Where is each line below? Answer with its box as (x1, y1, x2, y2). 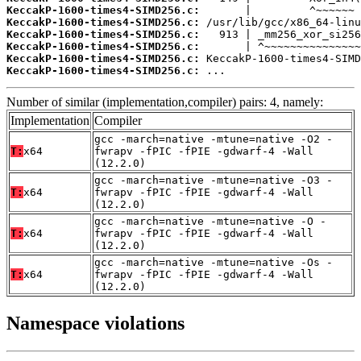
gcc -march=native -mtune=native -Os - (94, 256, 333, 269)
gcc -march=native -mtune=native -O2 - (94, 133, 333, 146)
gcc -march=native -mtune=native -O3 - (94, 174, 333, 187)
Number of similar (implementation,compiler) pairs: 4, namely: (6, 95, 323, 110)
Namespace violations (6, 312, 185, 334)
